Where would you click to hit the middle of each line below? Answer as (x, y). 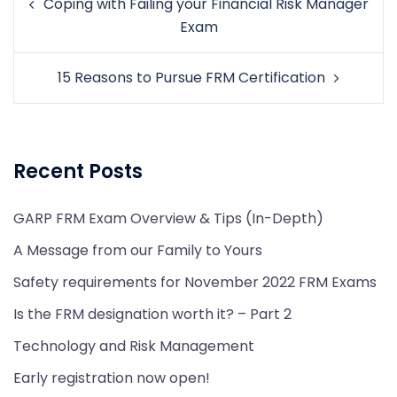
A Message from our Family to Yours (138, 250)
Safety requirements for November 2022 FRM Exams (195, 282)
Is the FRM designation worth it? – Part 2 (152, 314)
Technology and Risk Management (134, 346)
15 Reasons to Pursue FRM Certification (191, 77)
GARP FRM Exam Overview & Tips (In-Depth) (168, 218)
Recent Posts (78, 171)
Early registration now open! (112, 378)
